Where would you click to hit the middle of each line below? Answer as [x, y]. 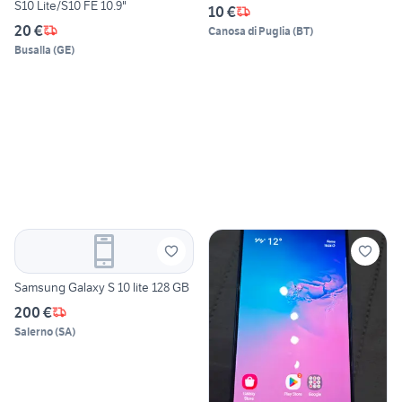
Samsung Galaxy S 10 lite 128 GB [102, 287]
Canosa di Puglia [249, 31]
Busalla [33, 49]
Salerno [34, 331]
